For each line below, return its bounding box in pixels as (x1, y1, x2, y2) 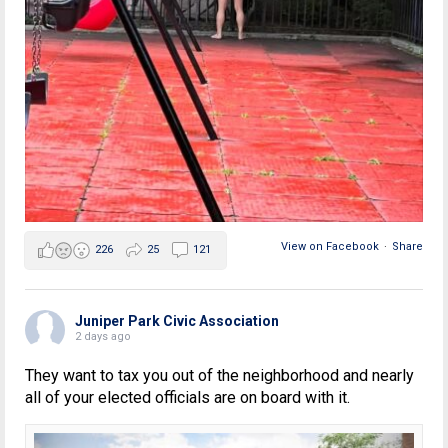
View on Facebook (281, 240, 379, 254)
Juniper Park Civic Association (75, 313, 279, 330)
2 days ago (75, 330, 131, 344)
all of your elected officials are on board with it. (25, 388, 350, 408)
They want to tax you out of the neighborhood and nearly (25, 366, 414, 386)
